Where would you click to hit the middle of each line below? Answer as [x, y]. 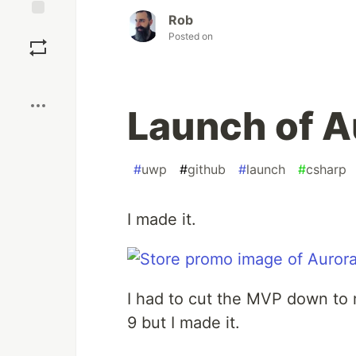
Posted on [191, 37]
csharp [326, 170]
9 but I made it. [184, 323]
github [207, 170]
